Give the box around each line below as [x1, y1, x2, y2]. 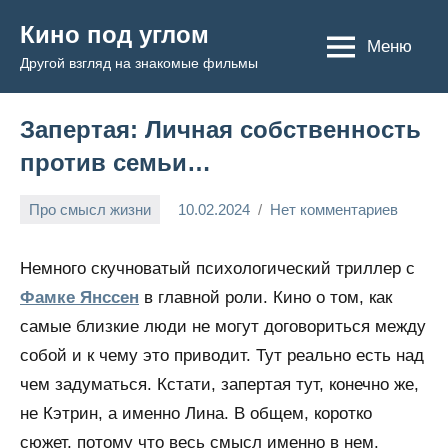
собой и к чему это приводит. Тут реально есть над [20, 346, 424, 365]
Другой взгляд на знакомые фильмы [20, 55, 258, 71]
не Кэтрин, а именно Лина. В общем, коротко [20, 404, 372, 423]
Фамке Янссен [20, 288, 139, 307]
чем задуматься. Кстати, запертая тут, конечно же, [20, 375, 419, 394]
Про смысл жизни [29, 200, 151, 218]
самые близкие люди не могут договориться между [20, 317, 426, 336]
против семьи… [20, 149, 211, 176]
